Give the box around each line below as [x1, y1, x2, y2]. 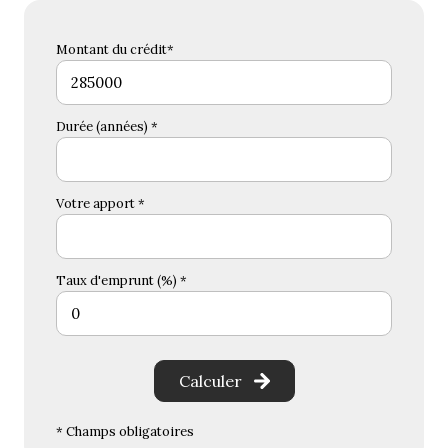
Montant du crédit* [56, 41, 174, 59]
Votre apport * [56, 195, 145, 213]
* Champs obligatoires [56, 423, 194, 441]
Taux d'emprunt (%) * [56, 272, 187, 290]
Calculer [178, 371, 242, 392]
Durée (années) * [56, 118, 158, 136]
